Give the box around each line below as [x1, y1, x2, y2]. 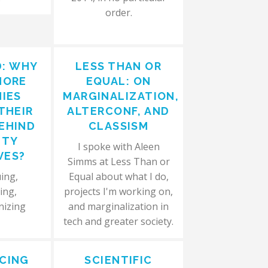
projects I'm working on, [64, 185, 173, 198]
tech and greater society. [63, 215, 174, 228]
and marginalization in [68, 200, 169, 213]
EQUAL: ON [86, 75, 151, 87]
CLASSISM [88, 120, 149, 132]
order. [105, 6, 132, 19]
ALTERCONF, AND [67, 105, 170, 117]
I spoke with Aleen [77, 140, 160, 153]
